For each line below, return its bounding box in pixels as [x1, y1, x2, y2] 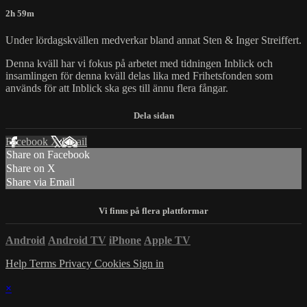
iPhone [109, 234, 141, 246]
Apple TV [144, 234, 191, 246]
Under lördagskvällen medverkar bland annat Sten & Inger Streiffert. [5, 34, 302, 47]
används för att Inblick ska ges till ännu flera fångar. [5, 82, 228, 95]
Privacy [59, 257, 95, 269]
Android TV [48, 234, 106, 246]
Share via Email [6, 176, 75, 188]
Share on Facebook [6, 149, 90, 161]
